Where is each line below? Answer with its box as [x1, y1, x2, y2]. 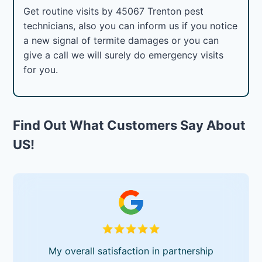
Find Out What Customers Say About [13, 117, 246, 133]
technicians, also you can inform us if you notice [23, 19, 238, 32]
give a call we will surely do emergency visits [23, 49, 224, 61]
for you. [23, 63, 58, 75]
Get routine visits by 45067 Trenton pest [23, 5, 204, 17]
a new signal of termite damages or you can [23, 34, 219, 46]
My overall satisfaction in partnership [48, 244, 214, 257]
